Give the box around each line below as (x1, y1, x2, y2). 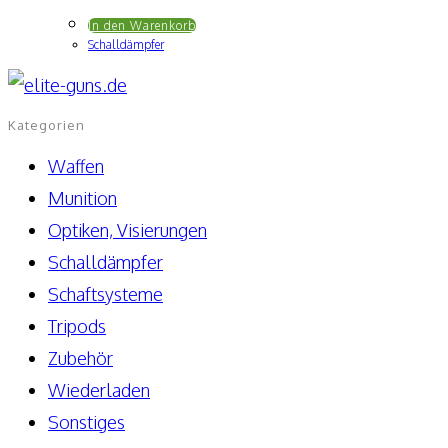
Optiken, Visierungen (48, 218, 207, 241)
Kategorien (8, 116, 85, 133)
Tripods (48, 314, 106, 337)
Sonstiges (48, 410, 125, 433)
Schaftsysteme (48, 282, 163, 305)
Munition (48, 186, 117, 209)
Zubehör (48, 346, 113, 369)
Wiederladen (48, 378, 150, 401)
